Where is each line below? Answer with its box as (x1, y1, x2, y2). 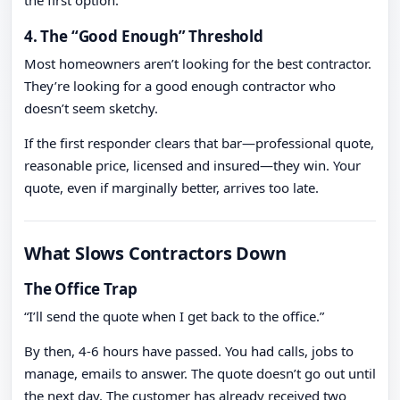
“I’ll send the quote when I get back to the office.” (24, 307, 324, 326)
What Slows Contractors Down (24, 241, 287, 266)
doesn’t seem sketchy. (24, 99, 158, 118)
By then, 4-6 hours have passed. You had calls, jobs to (24, 342, 354, 361)
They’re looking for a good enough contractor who (24, 77, 336, 96)
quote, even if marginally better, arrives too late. (24, 179, 319, 197)
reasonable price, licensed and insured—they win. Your (24, 156, 361, 175)
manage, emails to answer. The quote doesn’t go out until (24, 364, 376, 383)
